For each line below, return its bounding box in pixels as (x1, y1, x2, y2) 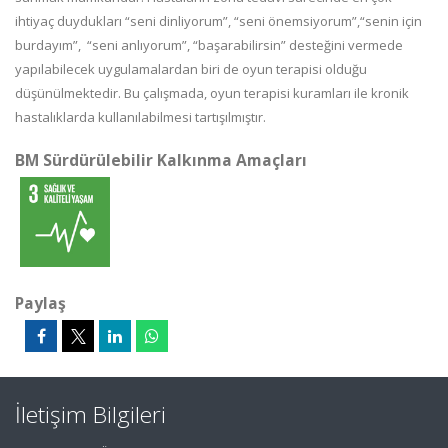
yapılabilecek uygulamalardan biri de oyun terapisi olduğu (15, 60, 367, 78)
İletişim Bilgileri (15, 399, 166, 430)
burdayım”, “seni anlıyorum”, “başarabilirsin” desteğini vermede (15, 36, 403, 54)
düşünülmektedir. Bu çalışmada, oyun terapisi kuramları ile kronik (15, 84, 409, 102)
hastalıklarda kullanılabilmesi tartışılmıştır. (15, 108, 266, 126)
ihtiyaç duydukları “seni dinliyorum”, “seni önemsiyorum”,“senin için (15, 12, 422, 30)
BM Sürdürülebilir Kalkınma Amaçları (15, 149, 307, 171)
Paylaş (15, 292, 66, 314)
